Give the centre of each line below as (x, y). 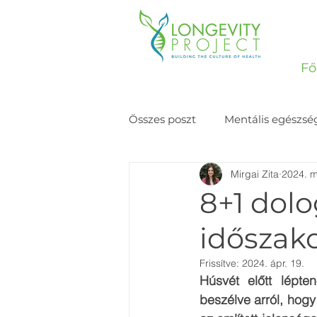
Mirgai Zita (255, 174)
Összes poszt (162, 119)
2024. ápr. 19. (273, 263)
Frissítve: (221, 263)
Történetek (186, 176)
